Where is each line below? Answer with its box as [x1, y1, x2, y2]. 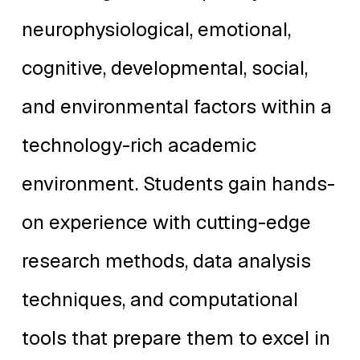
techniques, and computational [22, 287, 298, 313]
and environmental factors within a [22, 94, 332, 120]
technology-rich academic [22, 133, 256, 158]
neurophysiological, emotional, [22, 17, 291, 43]
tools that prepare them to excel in [22, 325, 330, 351]
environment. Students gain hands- [22, 171, 335, 197]
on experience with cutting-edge [22, 210, 311, 235]
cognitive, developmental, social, [22, 55, 308, 81]
